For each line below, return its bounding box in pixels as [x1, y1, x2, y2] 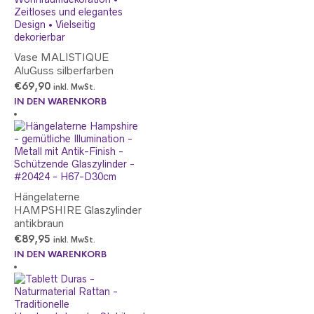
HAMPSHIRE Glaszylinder [14, 204, 142, 216]
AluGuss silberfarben [14, 64, 114, 76]
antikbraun [14, 217, 64, 229]
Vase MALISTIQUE [14, 51, 109, 63]
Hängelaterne [14, 191, 80, 203]
